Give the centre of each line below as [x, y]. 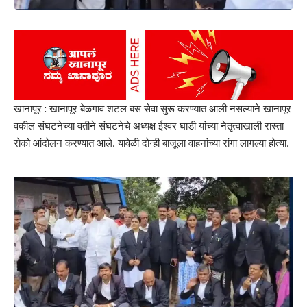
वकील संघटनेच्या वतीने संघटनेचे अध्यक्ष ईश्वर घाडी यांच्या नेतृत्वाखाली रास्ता [149, 126]
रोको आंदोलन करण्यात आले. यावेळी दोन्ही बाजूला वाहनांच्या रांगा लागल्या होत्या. [151, 143]
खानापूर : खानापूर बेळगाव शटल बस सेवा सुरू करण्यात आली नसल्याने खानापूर [152, 109]
